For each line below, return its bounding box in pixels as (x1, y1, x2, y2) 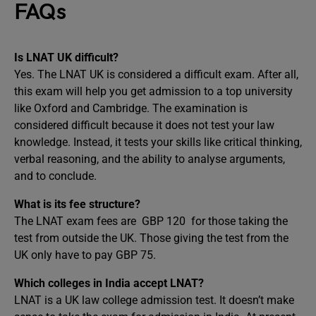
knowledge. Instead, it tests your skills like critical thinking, (14, 135, 302, 149)
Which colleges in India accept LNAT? (14, 276, 204, 290)
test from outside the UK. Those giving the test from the (14, 231, 288, 245)
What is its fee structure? (14, 197, 140, 211)
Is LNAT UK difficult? (14, 50, 119, 64)
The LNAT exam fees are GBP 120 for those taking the (14, 214, 288, 228)
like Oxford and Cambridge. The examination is (14, 101, 248, 115)
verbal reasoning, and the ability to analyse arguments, (14, 152, 285, 166)
